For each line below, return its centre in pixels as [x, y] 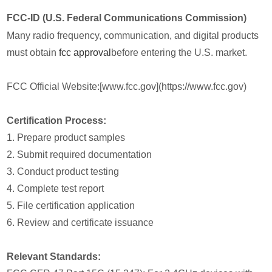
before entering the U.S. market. [179, 52]
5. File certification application [71, 205]
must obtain [33, 52]
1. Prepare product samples [66, 137]
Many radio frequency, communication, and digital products [133, 35]
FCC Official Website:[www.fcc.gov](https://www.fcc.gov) [127, 86]
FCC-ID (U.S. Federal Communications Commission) [127, 18]
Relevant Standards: [54, 256]
